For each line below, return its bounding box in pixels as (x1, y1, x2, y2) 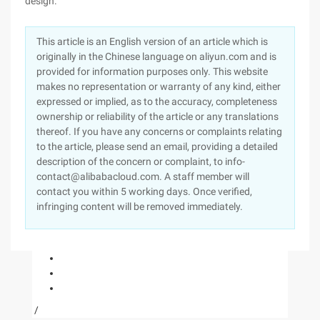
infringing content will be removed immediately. (36, 201, 243, 212)
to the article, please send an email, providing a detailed (36, 141, 278, 152)
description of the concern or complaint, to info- (36, 156, 245, 167)
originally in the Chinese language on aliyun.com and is (36, 51, 276, 62)
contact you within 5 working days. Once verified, (36, 186, 252, 197)
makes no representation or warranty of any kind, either (36, 81, 281, 92)
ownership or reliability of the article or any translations (36, 111, 279, 122)
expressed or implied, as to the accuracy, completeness (36, 96, 277, 107)
